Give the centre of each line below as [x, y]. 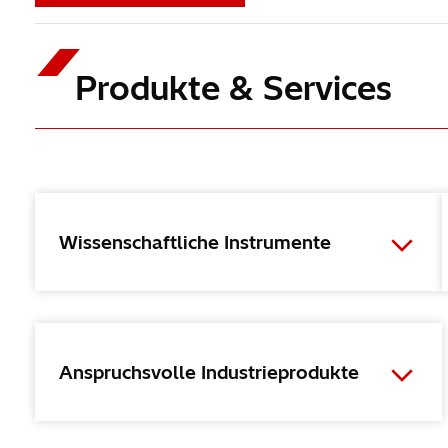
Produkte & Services [233, 88]
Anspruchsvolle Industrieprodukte [208, 372]
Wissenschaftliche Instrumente [194, 242]
